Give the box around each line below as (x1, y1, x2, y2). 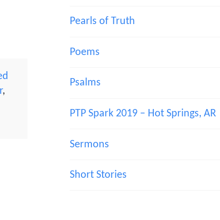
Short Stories (69, 169, 127, 181)
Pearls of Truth (69, 16, 135, 27)
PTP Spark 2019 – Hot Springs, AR (69, 108, 216, 119)
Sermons (69, 138, 109, 150)
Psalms (69, 77, 101, 89)
